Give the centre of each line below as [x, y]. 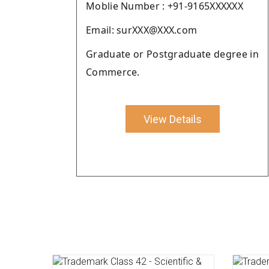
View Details [172, 119]
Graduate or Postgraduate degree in [172, 54]
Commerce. [113, 72]
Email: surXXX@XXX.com [142, 30]
